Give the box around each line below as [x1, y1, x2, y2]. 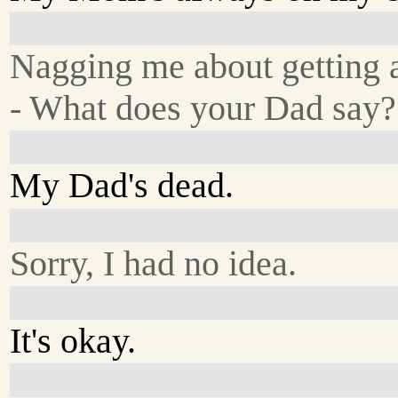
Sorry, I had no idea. [10, 243, 298, 283]
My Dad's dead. [10, 165, 235, 206]
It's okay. [10, 320, 137, 361]
